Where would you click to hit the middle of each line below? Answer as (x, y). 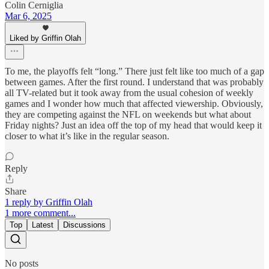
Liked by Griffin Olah (45, 38)
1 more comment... (40, 213)
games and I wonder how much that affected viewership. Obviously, (134, 104)
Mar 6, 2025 (28, 16)
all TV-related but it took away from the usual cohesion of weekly (129, 93)
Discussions (84, 225)
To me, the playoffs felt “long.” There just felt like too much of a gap (134, 71)
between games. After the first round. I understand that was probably (134, 82)
